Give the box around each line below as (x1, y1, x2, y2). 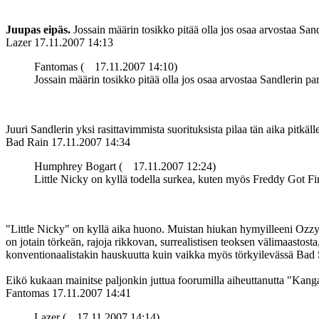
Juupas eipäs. (6, 23, 70, 36)
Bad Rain (6, 136, 48, 149)
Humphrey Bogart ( (34, 160, 122, 173)
